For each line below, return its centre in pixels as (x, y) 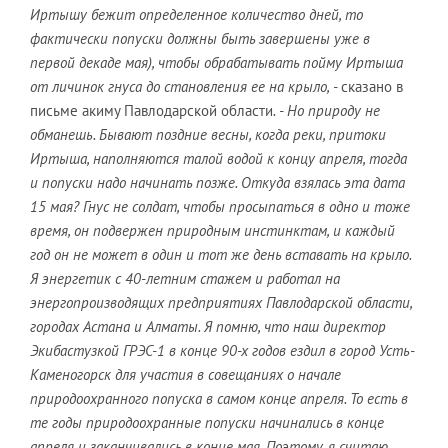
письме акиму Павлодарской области (151, 110)
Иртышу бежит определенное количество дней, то (196, 14)
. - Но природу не (326, 110)
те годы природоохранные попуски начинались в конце (207, 422)
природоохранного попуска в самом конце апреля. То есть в (219, 398)
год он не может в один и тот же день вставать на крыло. (220, 254)
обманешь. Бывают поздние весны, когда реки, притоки (208, 134)
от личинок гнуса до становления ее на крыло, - (185, 86)
